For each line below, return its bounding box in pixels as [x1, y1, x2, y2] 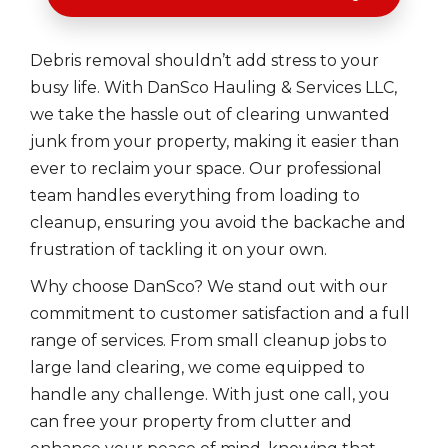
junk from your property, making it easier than [30, 132, 399, 151]
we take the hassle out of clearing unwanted [30, 105, 390, 124]
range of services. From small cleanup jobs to [30, 331, 387, 350]
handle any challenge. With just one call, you [30, 385, 390, 404]
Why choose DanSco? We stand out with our [30, 277, 388, 296]
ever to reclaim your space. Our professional [30, 159, 382, 178]
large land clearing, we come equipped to [30, 358, 365, 377]
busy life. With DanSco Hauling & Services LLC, [30, 78, 397, 97]
